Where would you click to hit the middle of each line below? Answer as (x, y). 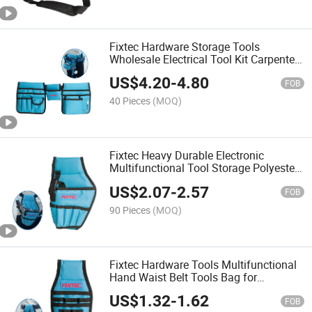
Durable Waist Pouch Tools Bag (187, 72)
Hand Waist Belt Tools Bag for (184, 277)
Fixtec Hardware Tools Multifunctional (203, 264)
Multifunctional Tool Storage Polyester (204, 168)
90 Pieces (130, 210)
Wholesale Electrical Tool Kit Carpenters (207, 60)
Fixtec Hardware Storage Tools (185, 47)
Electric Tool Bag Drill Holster (181, 181)
